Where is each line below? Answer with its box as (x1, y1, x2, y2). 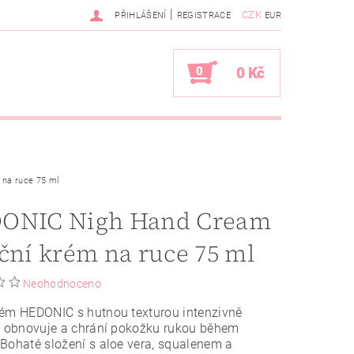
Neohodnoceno (23, 277, 101, 291)
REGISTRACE (176, 10, 231, 21)
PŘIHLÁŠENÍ (115, 10, 167, 21)
